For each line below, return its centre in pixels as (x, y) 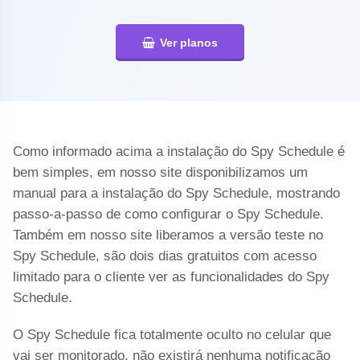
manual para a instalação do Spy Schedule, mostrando (177, 194)
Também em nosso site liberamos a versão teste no (168, 235)
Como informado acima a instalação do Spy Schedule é (179, 152)
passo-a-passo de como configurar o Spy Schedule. (169, 215)
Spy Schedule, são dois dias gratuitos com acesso (165, 256)
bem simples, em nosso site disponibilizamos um (161, 173)
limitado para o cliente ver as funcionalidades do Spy (172, 277)
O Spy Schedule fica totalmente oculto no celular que (172, 335)
